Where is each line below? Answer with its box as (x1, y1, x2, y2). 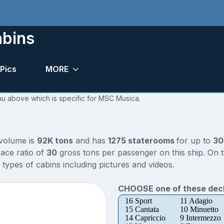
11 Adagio (179, 196, 212, 205)
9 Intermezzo (179, 213, 221, 222)
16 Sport (124, 196, 152, 205)
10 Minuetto (179, 205, 218, 214)
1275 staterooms (107, 135, 176, 146)
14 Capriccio (124, 213, 165, 222)
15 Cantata (124, 205, 159, 214)
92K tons (36, 135, 73, 146)
